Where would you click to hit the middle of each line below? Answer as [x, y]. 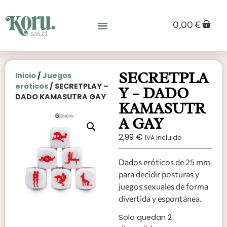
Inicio [26, 75]
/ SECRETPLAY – [78, 86]
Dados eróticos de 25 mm [164, 162]
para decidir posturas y [159, 174]
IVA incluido [163, 137]
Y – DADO [154, 93]
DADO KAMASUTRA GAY [61, 97]
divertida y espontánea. [160, 198]
